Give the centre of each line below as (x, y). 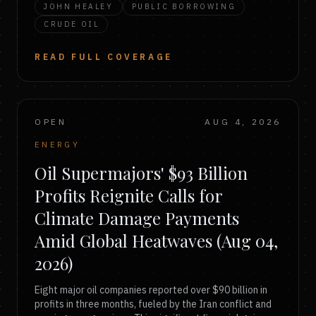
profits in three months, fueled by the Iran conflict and (153, 304)
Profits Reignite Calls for (128, 195)
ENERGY (57, 145)
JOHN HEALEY (79, 6)
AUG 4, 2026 (243, 122)
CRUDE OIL (72, 24)
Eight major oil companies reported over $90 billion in (151, 290)
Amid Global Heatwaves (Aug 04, (156, 241)
